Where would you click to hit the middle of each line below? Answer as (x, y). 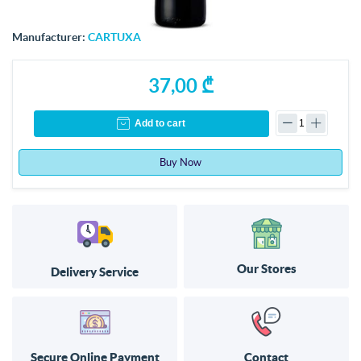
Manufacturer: (49, 37)
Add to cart (160, 124)
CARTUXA (114, 37)
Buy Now (180, 162)
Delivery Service (95, 272)
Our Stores (266, 268)
